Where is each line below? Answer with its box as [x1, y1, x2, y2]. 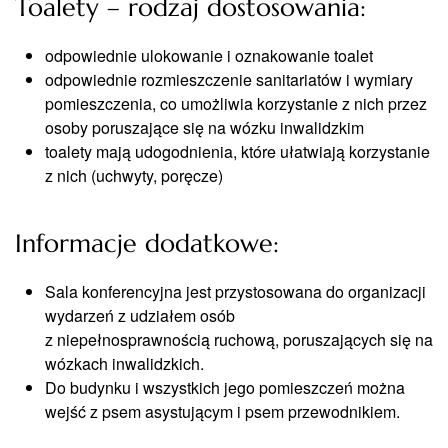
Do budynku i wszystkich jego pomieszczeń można [45, 376, 405, 399]
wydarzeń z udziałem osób [45, 304, 235, 327]
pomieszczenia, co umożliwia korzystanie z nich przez [45, 92, 427, 115]
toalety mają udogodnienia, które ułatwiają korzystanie [45, 140, 430, 163]
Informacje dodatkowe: [15, 228, 279, 259]
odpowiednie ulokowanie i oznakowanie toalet [45, 44, 373, 67]
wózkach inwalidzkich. [45, 352, 204, 375]
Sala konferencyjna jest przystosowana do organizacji [45, 280, 426, 303]
